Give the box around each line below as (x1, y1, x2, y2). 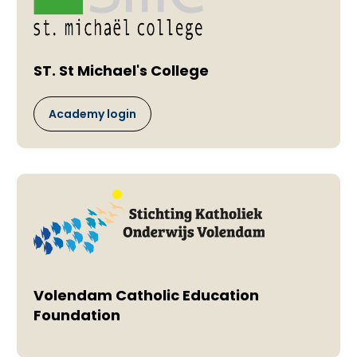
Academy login (48, 106, 136, 123)
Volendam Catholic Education (33, 285, 259, 306)
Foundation (33, 305, 120, 326)
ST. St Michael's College (33, 61, 209, 81)
